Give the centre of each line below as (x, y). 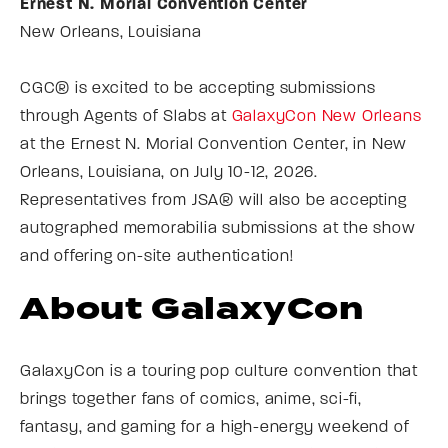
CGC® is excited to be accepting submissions (198, 88)
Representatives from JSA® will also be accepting (213, 200)
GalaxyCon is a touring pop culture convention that (219, 371)
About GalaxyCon (192, 309)
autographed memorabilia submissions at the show (218, 228)
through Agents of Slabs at (126, 116)
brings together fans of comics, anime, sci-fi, (191, 399)
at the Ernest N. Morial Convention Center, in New (214, 144)
